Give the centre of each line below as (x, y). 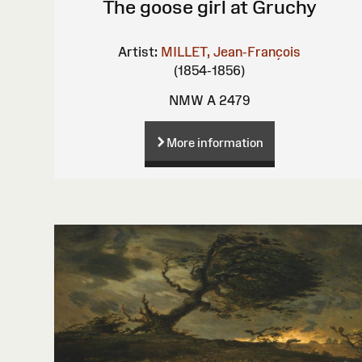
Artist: (138, 51)
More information (215, 143)
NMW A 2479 (209, 100)
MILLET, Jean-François (231, 51)
